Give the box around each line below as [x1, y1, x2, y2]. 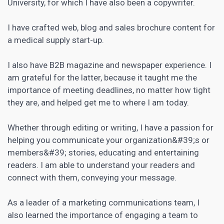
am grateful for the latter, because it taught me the [7, 72, 197, 82]
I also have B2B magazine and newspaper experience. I [7, 59, 211, 70]
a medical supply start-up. [7, 34, 104, 45]
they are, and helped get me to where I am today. [7, 97, 189, 107]
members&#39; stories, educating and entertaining [7, 147, 199, 157]
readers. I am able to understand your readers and [7, 159, 195, 170]
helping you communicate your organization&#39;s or [7, 134, 209, 145]
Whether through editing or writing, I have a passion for [7, 122, 213, 132]
